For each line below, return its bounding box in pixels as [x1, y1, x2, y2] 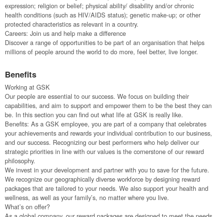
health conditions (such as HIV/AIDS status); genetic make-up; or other [5, 10, 201, 19]
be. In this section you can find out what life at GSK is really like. [5, 109, 183, 119]
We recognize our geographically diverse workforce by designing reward [5, 174, 200, 184]
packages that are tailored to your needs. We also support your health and [5, 183, 208, 193]
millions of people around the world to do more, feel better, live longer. [5, 46, 198, 56]
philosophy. [5, 155, 35, 165]
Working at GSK [5, 82, 50, 92]
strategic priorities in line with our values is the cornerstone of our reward [5, 146, 204, 156]
